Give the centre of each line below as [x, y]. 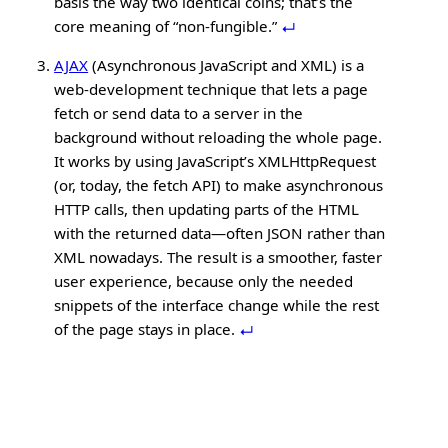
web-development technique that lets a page [211, 88]
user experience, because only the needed [204, 280]
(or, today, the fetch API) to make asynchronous [219, 184]
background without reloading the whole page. [218, 136]
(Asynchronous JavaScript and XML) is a [226, 64]
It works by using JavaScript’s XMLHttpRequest [215, 160]
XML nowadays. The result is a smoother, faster [218, 256]
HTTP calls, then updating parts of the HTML [207, 208]
